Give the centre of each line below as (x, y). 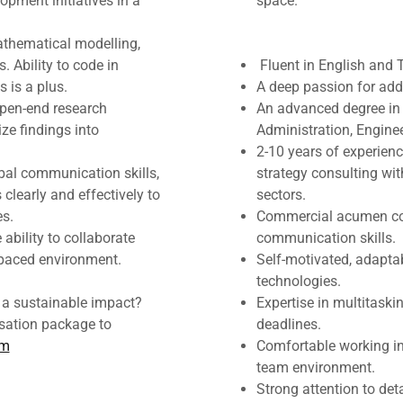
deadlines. (288, 324)
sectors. (281, 195)
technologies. (298, 281)
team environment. (315, 367)
